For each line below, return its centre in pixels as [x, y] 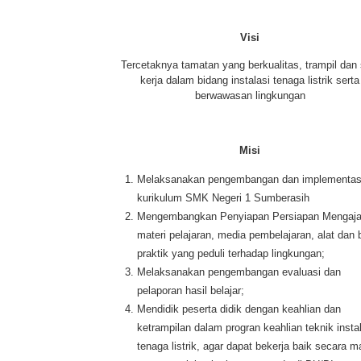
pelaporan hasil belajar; [191, 290]
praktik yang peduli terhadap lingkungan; [231, 253]
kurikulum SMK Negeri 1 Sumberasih [223, 198]
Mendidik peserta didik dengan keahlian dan [239, 309]
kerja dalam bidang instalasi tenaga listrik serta [250, 80]
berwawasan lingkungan [250, 95]
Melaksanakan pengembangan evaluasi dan [239, 272]
